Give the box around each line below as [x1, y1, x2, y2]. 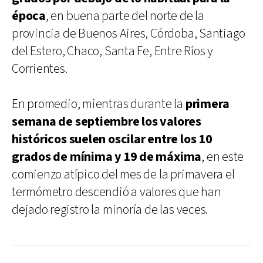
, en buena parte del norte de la [45, 7, 204, 25]
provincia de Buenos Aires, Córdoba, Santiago [12, 25, 245, 42]
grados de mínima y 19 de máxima [12, 148, 202, 166]
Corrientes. [12, 60, 68, 77]
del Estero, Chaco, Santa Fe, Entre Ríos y [12, 42, 213, 60]
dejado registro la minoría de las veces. [12, 201, 208, 218]
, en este [201, 148, 244, 166]
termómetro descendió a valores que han [12, 183, 221, 201]
